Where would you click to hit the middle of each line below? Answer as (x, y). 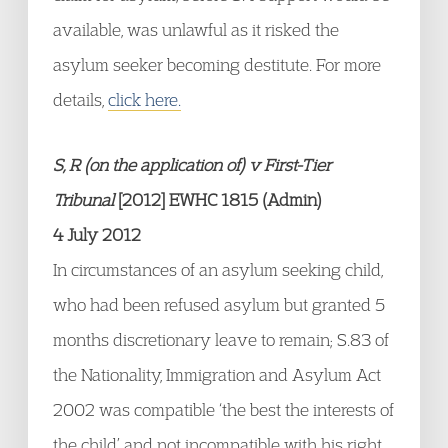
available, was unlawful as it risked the (196, 29)
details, (80, 99)
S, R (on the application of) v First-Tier (192, 164)
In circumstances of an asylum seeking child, (218, 269)
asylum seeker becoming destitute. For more (217, 64)
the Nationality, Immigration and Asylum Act (217, 374)
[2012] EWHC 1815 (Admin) (218, 199)
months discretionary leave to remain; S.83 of (221, 339)
